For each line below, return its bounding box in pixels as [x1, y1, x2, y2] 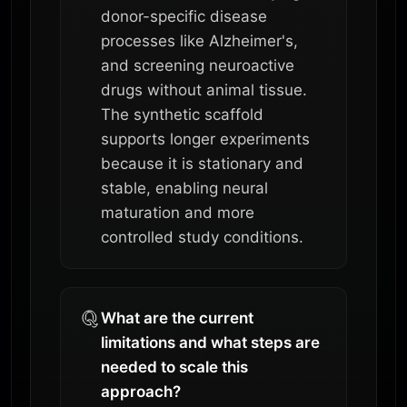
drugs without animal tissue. [101, 81, 307, 100]
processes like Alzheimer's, [101, 32, 298, 51]
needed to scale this [101, 358, 248, 377]
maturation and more [101, 203, 254, 223]
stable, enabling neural [101, 179, 268, 198]
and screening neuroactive [101, 56, 294, 75]
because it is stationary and [101, 154, 303, 174]
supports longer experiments [101, 130, 310, 149]
